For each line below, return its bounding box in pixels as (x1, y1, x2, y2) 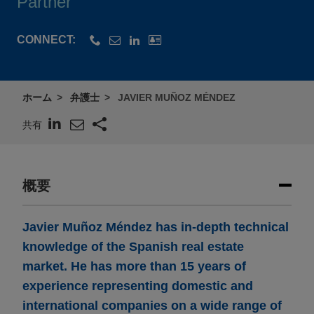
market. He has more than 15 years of (22, 259, 246, 274)
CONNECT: (17, 34, 76, 46)
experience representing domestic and (22, 279, 253, 294)
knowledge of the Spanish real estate (22, 240, 244, 254)
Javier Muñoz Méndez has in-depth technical (22, 220, 289, 235)
